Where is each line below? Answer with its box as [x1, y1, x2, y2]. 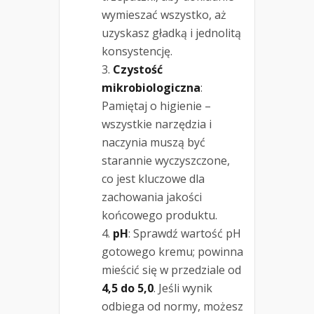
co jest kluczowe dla [102, 170, 205, 186]
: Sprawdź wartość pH [128, 225, 241, 241]
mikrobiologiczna [102, 79, 200, 95]
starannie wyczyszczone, [102, 152, 230, 168]
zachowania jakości [102, 189, 202, 205]
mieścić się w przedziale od [102, 261, 241, 278]
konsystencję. [102, 43, 172, 59]
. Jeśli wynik [153, 280, 212, 296]
